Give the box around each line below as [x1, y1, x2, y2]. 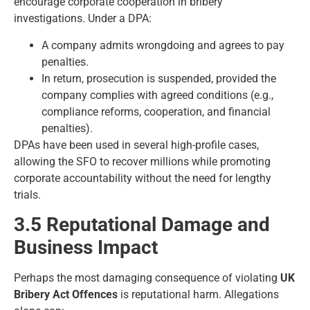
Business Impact [14, 236, 158, 259]
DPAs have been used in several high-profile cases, [14, 138, 259, 152]
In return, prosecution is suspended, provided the [42, 71, 276, 85]
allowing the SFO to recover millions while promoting [14, 154, 271, 168]
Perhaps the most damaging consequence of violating [14, 271, 280, 285]
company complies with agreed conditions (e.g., [42, 88, 273, 102]
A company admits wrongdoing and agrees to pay [42, 38, 284, 52]
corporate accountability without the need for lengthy [14, 171, 271, 185]
